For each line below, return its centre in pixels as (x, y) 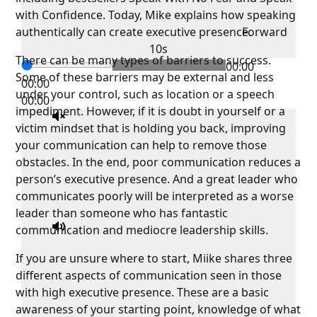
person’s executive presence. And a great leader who (157, 179)
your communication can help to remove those (142, 145)
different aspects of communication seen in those (149, 276)
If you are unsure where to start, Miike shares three (154, 259)
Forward (265, 32)
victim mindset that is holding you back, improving (151, 128)
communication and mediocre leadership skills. (142, 230)
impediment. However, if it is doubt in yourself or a (151, 111)
